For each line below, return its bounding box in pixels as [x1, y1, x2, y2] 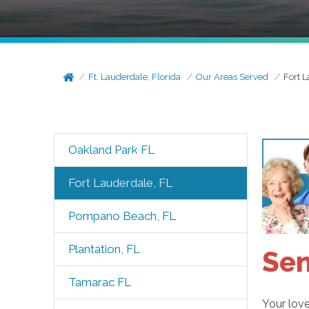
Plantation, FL [68, 242, 140, 256]
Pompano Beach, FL [68, 209, 176, 223]
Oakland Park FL [68, 143, 154, 157]
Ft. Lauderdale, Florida [88, 72, 181, 82]
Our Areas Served [196, 72, 269, 82]
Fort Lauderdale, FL [68, 176, 172, 190]
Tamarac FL [68, 275, 131, 289]
